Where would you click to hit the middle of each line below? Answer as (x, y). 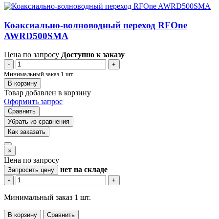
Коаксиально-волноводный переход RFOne (96, 25)
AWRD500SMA (36, 36)
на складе (91, 170)
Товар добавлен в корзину (47, 93)
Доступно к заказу (93, 55)
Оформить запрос (33, 102)
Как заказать (27, 132)
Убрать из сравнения (39, 122)
